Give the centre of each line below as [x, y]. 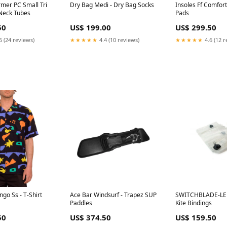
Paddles [81, 203]
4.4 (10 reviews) [119, 40]
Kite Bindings [193, 203]
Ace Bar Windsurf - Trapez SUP [113, 195]
